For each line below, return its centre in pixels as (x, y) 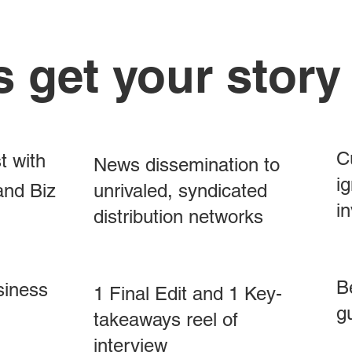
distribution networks (181, 216)
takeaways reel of (166, 319)
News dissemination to (187, 164)
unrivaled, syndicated (180, 190)
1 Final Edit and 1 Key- (188, 293)
